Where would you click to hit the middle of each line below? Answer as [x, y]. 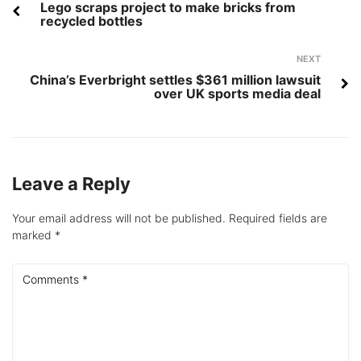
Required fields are [278, 218]
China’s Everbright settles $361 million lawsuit [175, 80]
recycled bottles [91, 21]
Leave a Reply [71, 184]
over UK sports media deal [237, 94]
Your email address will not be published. [119, 218]
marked [33, 235]
